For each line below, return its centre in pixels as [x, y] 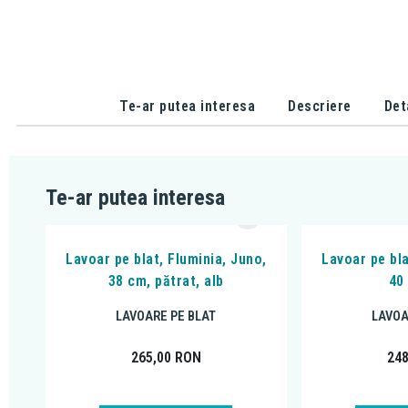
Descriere [320, 106]
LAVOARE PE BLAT [166, 316]
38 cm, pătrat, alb [166, 281]
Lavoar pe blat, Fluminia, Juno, [166, 260]
